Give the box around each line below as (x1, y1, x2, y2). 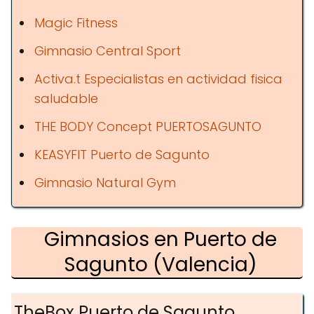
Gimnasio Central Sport (34, 42, 181, 60)
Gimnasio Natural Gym (34, 174, 176, 191)
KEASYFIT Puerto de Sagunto (34, 146, 210, 163)
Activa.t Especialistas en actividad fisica (34, 70, 282, 88)
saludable (34, 90, 98, 107)
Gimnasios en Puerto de (44, 226, 277, 253)
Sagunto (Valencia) (64, 251, 257, 278)
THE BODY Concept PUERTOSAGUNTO (34, 118, 261, 135)
